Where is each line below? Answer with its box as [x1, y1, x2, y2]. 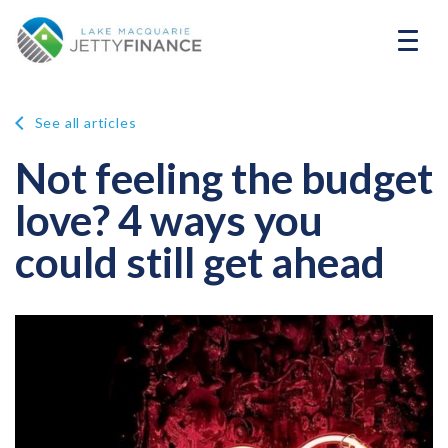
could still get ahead [15, 237, 385, 287]
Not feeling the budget [15, 153, 433, 203]
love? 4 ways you [15, 195, 323, 245]
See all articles [30, 114, 137, 131]
